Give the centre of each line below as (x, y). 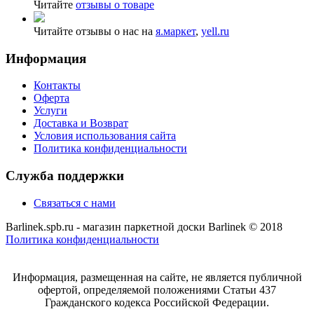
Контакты (57, 86)
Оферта (52, 98)
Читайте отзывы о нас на (95, 31)
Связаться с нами (75, 203)
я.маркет (176, 31)
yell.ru (215, 31)
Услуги (50, 111)
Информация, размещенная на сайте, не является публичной (157, 277)
